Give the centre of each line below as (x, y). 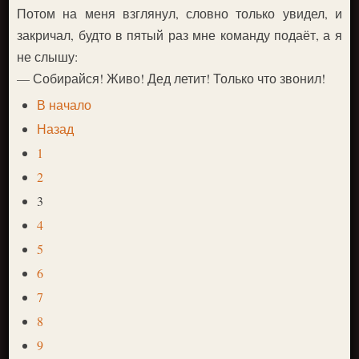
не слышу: (48, 56)
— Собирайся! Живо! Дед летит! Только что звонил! (171, 78)
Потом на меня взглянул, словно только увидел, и (179, 13)
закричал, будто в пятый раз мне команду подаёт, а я (179, 34)
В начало (65, 104)
